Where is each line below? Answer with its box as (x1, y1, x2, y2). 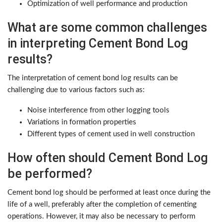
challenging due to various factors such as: (7, 86, 145, 94)
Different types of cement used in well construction (27, 130, 195, 138)
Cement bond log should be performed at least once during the (7, 189, 211, 197)
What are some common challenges (7, 20, 207, 35)
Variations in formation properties (27, 118, 136, 126)
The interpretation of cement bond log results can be (7, 74, 178, 82)
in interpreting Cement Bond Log (7, 36, 188, 51)
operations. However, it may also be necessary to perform (7, 213, 195, 221)
